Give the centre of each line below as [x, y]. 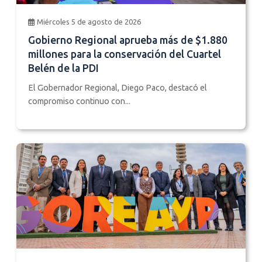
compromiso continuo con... [79, 101]
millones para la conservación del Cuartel [125, 54]
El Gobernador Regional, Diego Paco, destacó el [118, 87]
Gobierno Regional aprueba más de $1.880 [128, 40]
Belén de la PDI [63, 68]
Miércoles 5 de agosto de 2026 [89, 21]
